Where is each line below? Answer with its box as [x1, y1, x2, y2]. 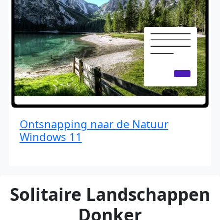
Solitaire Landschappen [10, 182, 210, 206]
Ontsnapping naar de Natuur [19, 116, 168, 131]
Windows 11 [19, 129, 82, 144]
